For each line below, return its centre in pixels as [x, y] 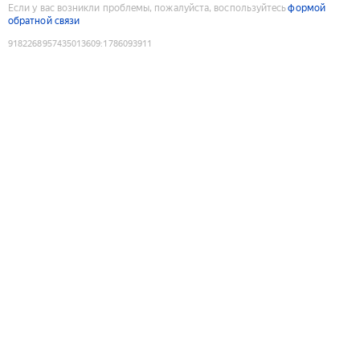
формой [307, 8]
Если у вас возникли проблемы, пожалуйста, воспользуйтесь [147, 8]
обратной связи [44, 20]
